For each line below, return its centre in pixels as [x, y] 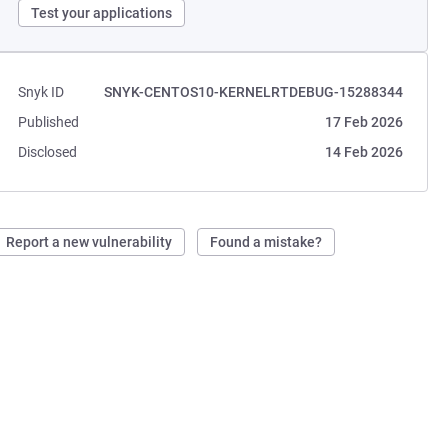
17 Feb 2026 [363, 122]
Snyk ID [41, 92]
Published [49, 122]
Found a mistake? [266, 242]
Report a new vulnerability [89, 242]
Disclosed [48, 152]
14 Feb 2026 [363, 152]
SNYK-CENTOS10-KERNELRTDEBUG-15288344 [253, 92]
